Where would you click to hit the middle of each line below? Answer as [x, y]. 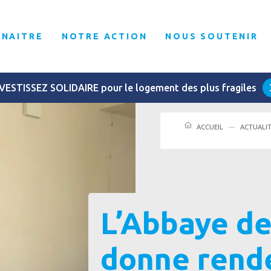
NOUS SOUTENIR [212, 36]
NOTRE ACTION [104, 36]
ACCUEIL [210, 127]
